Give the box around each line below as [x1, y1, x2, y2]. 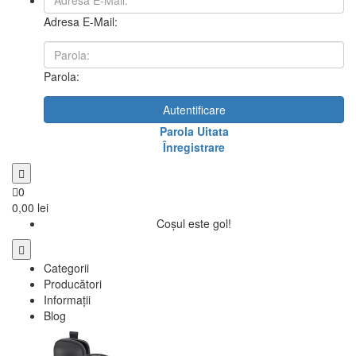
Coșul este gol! [157, 215, 231, 231]
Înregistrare [163, 139, 225, 155]
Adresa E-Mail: [44, 14, 118, 29]
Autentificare [162, 102, 226, 118]
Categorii [44, 260, 89, 276]
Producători [44, 276, 102, 292]
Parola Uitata [159, 123, 229, 139]
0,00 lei [12, 199, 48, 215]
